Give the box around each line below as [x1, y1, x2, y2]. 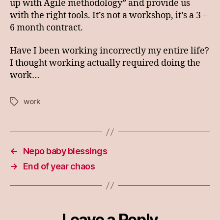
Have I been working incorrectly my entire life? [10, 45, 209, 56]
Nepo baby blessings [23, 146, 108, 156]
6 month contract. [10, 22, 83, 33]
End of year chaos [23, 161, 95, 171]
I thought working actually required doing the [10, 57, 200, 69]
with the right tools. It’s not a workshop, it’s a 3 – [10, 9, 207, 21]
